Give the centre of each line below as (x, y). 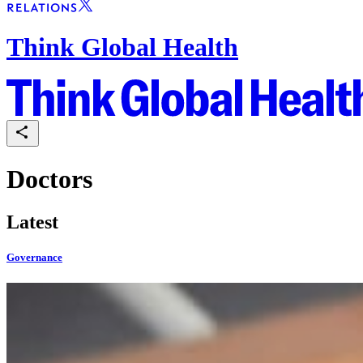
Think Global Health (122, 47)
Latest (32, 222)
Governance (34, 258)
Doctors (49, 179)
